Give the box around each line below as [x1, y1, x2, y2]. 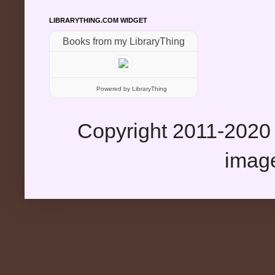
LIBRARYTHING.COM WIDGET [49, 17, 147, 25]
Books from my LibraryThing [62, 36, 185, 47]
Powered [96, 85, 123, 93]
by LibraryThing [123, 85, 167, 93]
